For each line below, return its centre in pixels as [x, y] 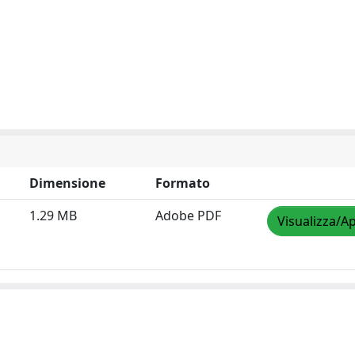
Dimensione [67, 183]
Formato [183, 183]
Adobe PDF [188, 215]
